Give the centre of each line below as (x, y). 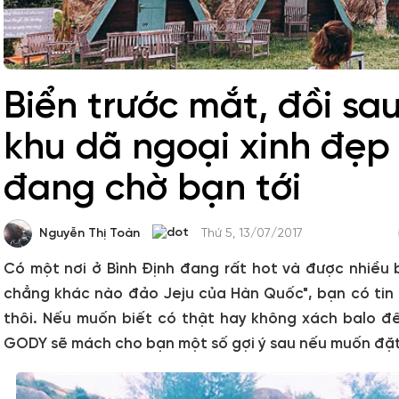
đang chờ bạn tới (152, 189)
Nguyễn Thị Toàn (90, 233)
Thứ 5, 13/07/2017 (252, 233)
